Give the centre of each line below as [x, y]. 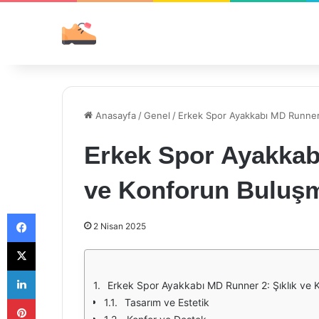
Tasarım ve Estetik [167, 302]
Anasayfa [114, 115]
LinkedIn [53, 270]
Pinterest [55, 298]
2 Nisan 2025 [120, 226]
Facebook [57, 213]
